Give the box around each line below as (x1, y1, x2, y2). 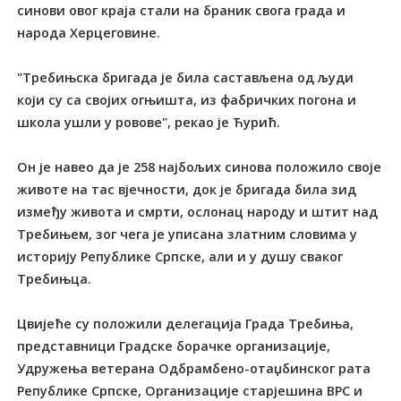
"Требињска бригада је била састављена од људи (17, 68, 354, 86)
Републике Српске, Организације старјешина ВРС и (17, 381, 363, 399)
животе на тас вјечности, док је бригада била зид (17, 180, 357, 198)
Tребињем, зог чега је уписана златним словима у (17, 225, 358, 243)
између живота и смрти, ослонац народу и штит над (17, 202, 379, 220)
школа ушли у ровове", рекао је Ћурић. (17, 113, 281, 131)
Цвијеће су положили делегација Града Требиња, (17, 314, 354, 332)
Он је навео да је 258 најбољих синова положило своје (17, 158, 382, 175)
